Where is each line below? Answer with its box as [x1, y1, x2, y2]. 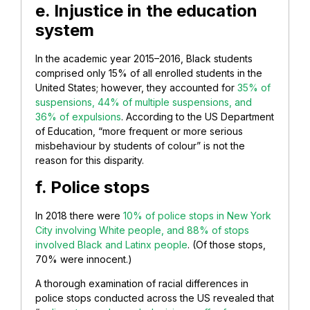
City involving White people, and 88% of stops [35, 224, 249, 236]
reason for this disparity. [35, 154, 144, 167]
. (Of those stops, [188, 238, 266, 250]
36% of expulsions [35, 111, 121, 123]
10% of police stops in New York [123, 209, 271, 221]
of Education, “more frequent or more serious [35, 125, 243, 138]
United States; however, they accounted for [35, 82, 237, 94]
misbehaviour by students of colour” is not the [35, 140, 245, 152]
